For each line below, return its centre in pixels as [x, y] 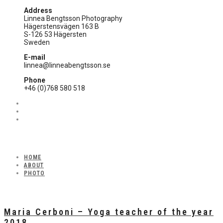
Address [38, 10]
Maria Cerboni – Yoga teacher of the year [109, 212]
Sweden [37, 42]
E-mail [35, 57]
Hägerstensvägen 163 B [61, 26]
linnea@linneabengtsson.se [67, 65]
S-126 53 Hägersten [55, 34]
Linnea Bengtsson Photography [73, 18]
